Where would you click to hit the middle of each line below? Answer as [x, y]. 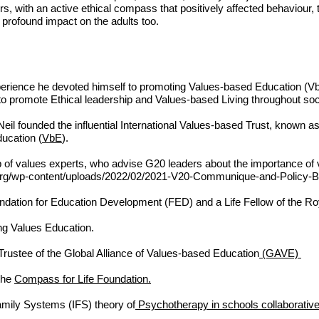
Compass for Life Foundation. [83, 279]
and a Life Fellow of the [250, 202]
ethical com [106, 8]
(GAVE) [280, 253]
